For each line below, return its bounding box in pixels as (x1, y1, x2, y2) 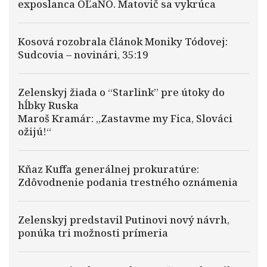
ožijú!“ (18, 125, 51, 138)
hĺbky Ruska (18, 98, 79, 112)
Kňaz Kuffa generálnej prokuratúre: (18, 162, 199, 176)
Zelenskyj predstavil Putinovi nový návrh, (18, 213, 229, 226)
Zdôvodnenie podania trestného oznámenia (18, 175, 238, 189)
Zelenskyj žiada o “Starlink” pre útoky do (18, 85, 225, 99)
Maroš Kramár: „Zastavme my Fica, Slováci (18, 111, 232, 125)
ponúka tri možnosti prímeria (18, 226, 168, 240)
